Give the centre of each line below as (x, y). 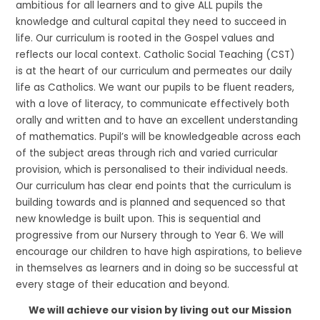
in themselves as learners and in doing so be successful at (157, 268)
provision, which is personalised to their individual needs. (154, 169)
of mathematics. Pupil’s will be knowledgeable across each (159, 136)
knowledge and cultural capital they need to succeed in (151, 21)
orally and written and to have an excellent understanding (157, 120)
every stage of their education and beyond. (123, 284)
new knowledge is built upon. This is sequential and (139, 219)
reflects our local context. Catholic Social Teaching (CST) (156, 54)
